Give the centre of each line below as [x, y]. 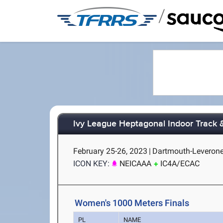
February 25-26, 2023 [111, 151]
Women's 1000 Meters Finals [132, 203]
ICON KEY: [92, 164]
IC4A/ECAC [180, 164]
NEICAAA [136, 164]
